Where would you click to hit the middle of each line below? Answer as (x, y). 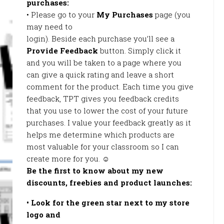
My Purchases (125, 14)
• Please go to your (61, 14)
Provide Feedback (62, 50)
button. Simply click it (139, 50)
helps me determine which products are (100, 134)
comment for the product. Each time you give (110, 86)
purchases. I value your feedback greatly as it (109, 122)
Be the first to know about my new (95, 170)
